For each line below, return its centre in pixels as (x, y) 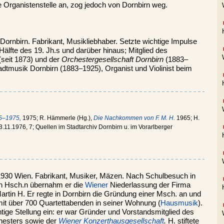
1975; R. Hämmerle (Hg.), (57, 118)
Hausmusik (179, 203)
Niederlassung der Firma (149, 185)
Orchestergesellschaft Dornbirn (112, 60)
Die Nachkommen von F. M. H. (134, 118)
